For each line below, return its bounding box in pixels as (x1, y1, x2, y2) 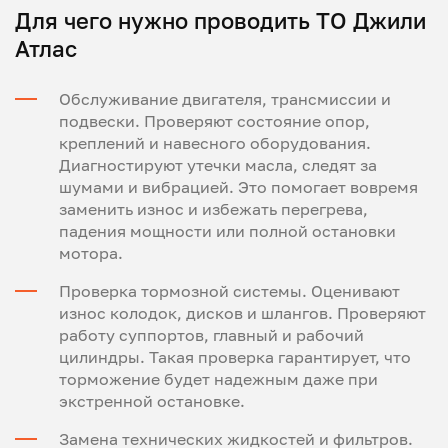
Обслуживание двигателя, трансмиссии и (59, 88, 391, 109)
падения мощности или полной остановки (59, 220, 396, 241)
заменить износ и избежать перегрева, (59, 198, 368, 219)
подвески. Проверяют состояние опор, (59, 110, 370, 131)
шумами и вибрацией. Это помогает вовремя (59, 176, 418, 197)
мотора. (59, 242, 123, 263)
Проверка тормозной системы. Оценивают (59, 280, 400, 301)
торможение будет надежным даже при (59, 368, 378, 389)
